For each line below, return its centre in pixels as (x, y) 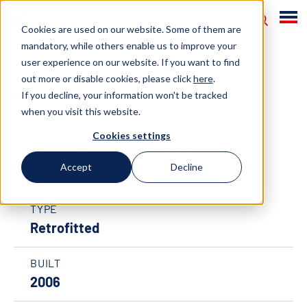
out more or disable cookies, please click (107, 78)
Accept (76, 167)
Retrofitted (65, 228)
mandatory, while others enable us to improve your (128, 45)
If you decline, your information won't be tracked (124, 95)
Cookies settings (132, 135)
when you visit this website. (81, 111)
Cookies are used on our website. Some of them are (131, 29)
